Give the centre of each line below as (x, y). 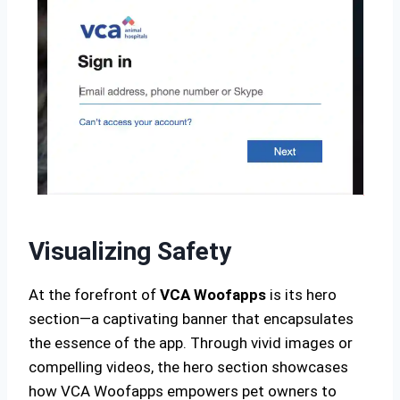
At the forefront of (94, 295)
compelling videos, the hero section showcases (188, 367)
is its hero (301, 295)
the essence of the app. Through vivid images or (191, 343)
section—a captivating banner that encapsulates (191, 319)
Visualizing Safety (130, 251)
